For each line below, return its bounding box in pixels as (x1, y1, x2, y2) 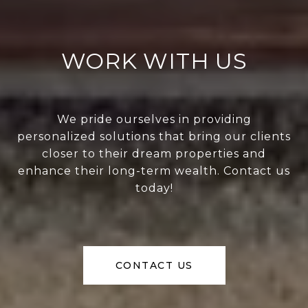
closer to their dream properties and (42, 147, 266, 161)
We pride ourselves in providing (56, 113, 252, 126)
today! (135, 181, 173, 195)
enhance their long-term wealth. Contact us (18, 164, 290, 178)
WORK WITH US (60, 47, 247, 75)
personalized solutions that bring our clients (17, 130, 291, 144)
